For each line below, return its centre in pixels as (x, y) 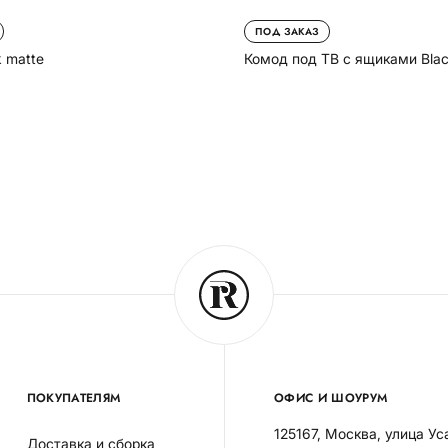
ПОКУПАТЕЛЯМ (73, 398)
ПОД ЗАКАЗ (287, 31)
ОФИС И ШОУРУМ (330, 398)
